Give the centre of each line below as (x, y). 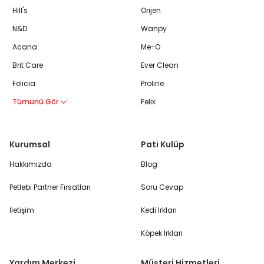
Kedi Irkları (159, 210)
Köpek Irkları (162, 233)
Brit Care (28, 65)
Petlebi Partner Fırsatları (50, 187)
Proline (152, 84)
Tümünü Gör (36, 102)
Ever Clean (160, 65)
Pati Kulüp (163, 145)
